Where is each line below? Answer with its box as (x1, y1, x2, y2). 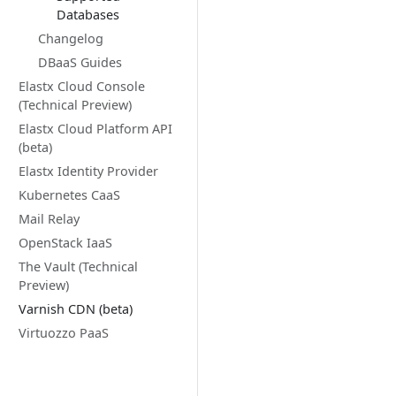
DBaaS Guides (37, 54, 122, 71)
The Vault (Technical (19, 258, 138, 275)
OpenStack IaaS (19, 234, 112, 251)
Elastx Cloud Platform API (19, 120, 172, 137)
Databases (57, 6, 120, 23)
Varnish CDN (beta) (19, 301, 133, 317)
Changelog (37, 30, 103, 47)
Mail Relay (19, 210, 80, 227)
